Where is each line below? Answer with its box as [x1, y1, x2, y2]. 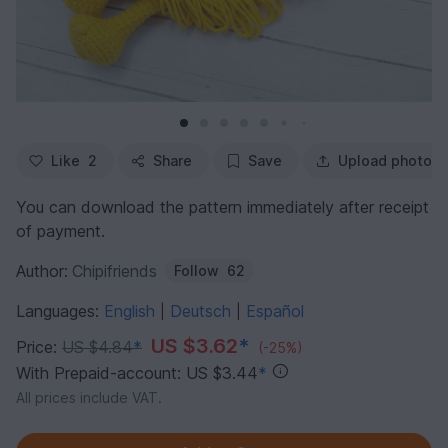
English [104, 300, 160, 321]
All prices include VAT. [16, 388, 162, 406]
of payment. [16, 220, 105, 241]
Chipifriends [72, 260, 157, 281]
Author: [16, 260, 68, 281]
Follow [174, 261, 219, 279]
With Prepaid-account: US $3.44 [16, 362, 258, 383]
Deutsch [170, 300, 236, 321]
